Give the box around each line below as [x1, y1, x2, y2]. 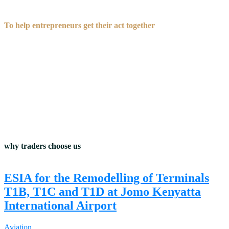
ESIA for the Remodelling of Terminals [4, 171, 209, 185]
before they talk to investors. [4, 30, 102, 39]
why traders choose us [4, 141, 81, 150]
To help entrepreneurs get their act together [4, 20, 155, 30]
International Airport [4, 198, 117, 212]
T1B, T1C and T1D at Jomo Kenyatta [4, 185, 201, 198]
